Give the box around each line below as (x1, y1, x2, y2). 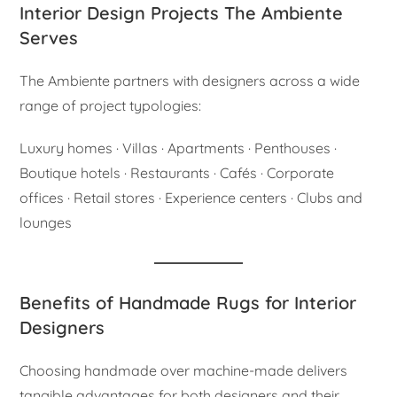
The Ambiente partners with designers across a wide (19, 71, 361, 90)
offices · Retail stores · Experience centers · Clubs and (19, 188, 363, 206)
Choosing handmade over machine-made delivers (19, 361, 348, 379)
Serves (19, 26, 79, 49)
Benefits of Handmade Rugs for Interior (19, 291, 357, 314)
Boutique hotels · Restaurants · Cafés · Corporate (19, 163, 335, 182)
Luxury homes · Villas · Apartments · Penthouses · (19, 138, 338, 157)
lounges (19, 213, 73, 231)
